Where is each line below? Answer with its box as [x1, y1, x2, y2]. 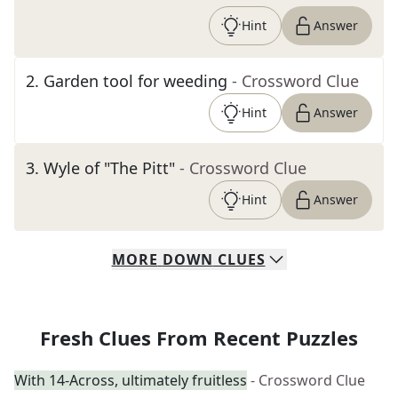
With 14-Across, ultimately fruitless [14, 370, 247, 390]
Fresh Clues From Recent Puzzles [40, 324, 358, 351]
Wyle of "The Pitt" [44, 157, 175, 179]
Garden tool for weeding [44, 70, 227, 92]
